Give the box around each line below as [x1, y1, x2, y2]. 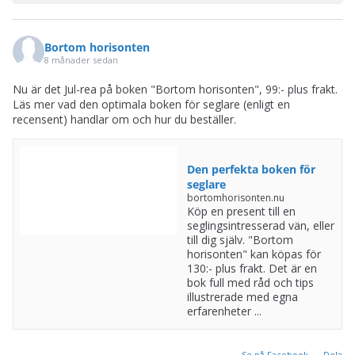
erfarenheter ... [186, 303, 261, 319]
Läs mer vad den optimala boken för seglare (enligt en [13, 97, 290, 113]
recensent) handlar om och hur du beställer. [13, 112, 236, 128]
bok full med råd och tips [186, 275, 314, 291]
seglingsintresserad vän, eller [186, 218, 334, 234]
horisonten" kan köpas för [186, 246, 321, 262]
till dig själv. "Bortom [186, 232, 293, 248]
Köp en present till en [186, 204, 296, 219]
